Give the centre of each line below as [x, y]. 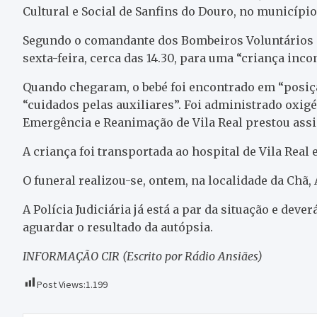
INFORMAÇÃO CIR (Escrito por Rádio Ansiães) [143, 256]
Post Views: [61, 284]
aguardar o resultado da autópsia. [118, 227]
